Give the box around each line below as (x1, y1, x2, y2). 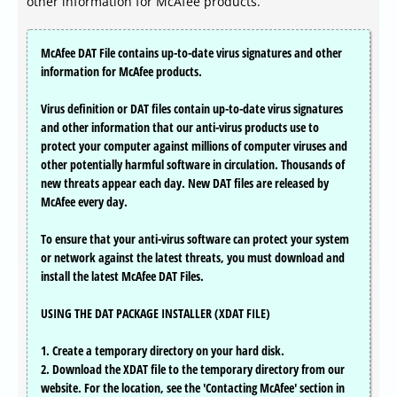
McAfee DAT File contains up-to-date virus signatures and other (41, 44, 342, 62)
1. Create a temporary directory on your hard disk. (41, 342, 284, 360)
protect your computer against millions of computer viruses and (41, 137, 347, 155)
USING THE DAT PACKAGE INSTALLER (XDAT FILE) (41, 305, 270, 323)
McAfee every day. (41, 193, 128, 211)
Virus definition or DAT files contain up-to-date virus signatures (41, 100, 343, 118)
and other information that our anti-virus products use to (41, 119, 319, 136)
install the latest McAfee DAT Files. (41, 268, 204, 285)
